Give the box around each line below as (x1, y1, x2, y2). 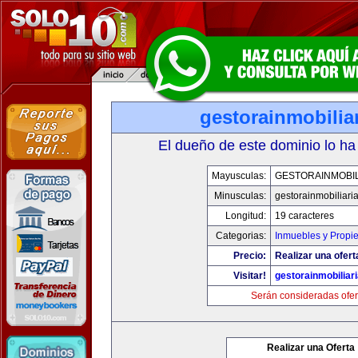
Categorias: (216, 230, 266, 241)
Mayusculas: (212, 170, 266, 181)
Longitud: (225, 210, 266, 221)
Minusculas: (214, 190, 266, 201)
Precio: (233, 250, 266, 261)
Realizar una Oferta (267, 342, 355, 353)
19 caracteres (275, 210, 334, 221)
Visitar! (233, 270, 266, 281)
